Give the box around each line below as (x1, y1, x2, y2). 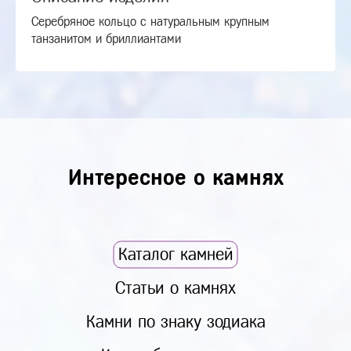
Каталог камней (118, 245, 233, 263)
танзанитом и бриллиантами (31, 32, 181, 45)
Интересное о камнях (67, 166, 284, 189)
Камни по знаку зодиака (85, 313, 266, 331)
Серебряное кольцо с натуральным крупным (31, 15, 270, 28)
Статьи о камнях (115, 279, 236, 297)
